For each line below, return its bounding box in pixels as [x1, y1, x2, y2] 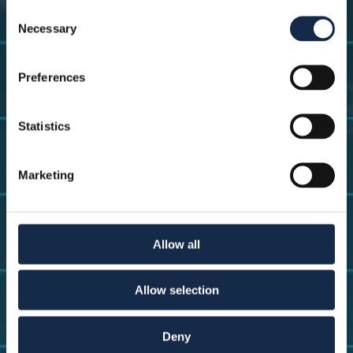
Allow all [153, 237, 200, 251]
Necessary [18, 21, 76, 35]
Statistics [18, 119, 70, 132]
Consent [6, 6, 50, 19]
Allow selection [134, 283, 219, 297]
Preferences [18, 70, 86, 84]
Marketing [18, 168, 74, 181]
